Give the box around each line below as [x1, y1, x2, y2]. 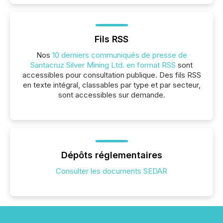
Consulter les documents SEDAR [56, 166, 167, 176]
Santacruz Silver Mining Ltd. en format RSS [30, 60, 176, 70]
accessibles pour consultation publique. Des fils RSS [22, 70, 201, 80]
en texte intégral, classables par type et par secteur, [22, 80, 201, 90]
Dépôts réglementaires [61, 150, 162, 160]
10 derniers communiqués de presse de [52, 50, 187, 60]
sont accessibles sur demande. [58, 90, 165, 100]
